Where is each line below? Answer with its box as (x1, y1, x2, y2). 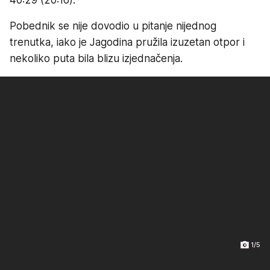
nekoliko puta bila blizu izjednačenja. (10, 52, 183, 64)
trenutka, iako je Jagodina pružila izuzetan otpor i (10, 36, 245, 48)
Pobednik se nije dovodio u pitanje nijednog (10, 19, 216, 32)
